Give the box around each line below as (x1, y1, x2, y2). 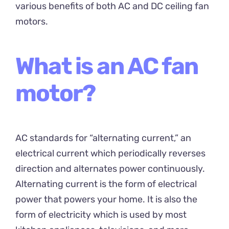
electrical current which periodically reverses (15, 147, 205, 159)
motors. (15, 16, 48, 28)
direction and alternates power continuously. (15, 163, 205, 174)
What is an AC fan (15, 52, 198, 80)
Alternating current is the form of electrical (15, 178, 197, 190)
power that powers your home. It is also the (15, 193, 197, 205)
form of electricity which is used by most (15, 209, 187, 220)
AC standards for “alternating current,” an (15, 132, 191, 144)
